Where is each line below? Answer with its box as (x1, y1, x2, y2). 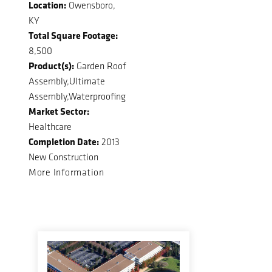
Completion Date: (29, 134, 99, 148)
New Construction (29, 151, 98, 163)
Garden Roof (74, 59, 126, 72)
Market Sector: (29, 104, 89, 118)
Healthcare (29, 120, 72, 132)
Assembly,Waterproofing (29, 90, 126, 102)
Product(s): (29, 58, 74, 72)
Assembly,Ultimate (29, 75, 105, 87)
